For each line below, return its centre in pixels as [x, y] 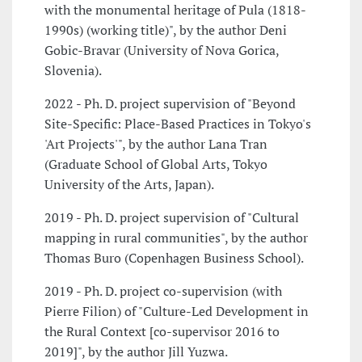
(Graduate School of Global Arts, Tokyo [156, 164]
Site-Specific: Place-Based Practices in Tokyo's [178, 124]
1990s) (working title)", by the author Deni [166, 30]
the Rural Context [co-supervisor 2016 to [162, 332]
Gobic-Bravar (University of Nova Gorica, [162, 51]
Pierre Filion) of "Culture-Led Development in [177, 311]
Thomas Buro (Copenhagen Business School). [174, 258]
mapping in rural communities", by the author [176, 238]
